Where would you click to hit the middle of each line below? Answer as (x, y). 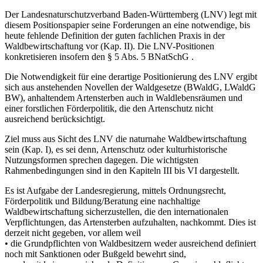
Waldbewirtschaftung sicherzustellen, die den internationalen (117, 211)
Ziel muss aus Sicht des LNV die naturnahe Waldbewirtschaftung (126, 139)
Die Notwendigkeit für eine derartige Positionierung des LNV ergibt (131, 76)
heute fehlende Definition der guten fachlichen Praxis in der (115, 35)
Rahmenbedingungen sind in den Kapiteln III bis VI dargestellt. (122, 170)
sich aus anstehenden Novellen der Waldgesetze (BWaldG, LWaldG (130, 87)
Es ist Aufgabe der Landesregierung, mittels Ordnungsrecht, (115, 190)
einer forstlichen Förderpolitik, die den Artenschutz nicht (109, 108)
